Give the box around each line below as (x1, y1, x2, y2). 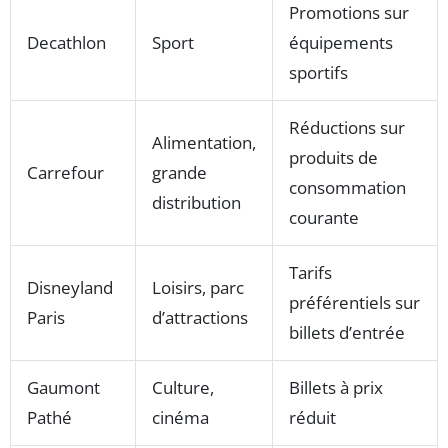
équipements (289, 31, 393, 55)
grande (152, 161, 207, 185)
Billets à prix (289, 376, 383, 400)
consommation (289, 176, 406, 200)
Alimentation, (152, 131, 256, 155)
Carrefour (27, 161, 104, 185)
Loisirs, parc (152, 276, 244, 300)
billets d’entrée (289, 321, 405, 345)
